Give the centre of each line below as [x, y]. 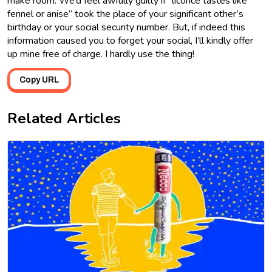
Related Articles [64, 119]
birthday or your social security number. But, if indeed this [126, 28]
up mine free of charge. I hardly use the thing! [102, 54]
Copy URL [39, 80]
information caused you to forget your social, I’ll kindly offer [130, 41]
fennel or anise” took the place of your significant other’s [125, 14]
